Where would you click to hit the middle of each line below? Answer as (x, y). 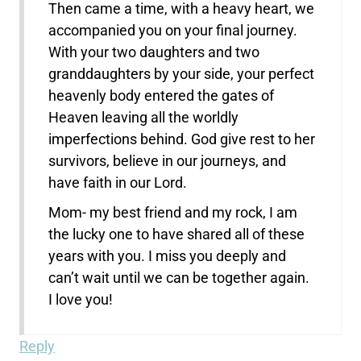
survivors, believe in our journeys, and (168, 160)
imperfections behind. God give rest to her (182, 139)
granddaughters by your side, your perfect (182, 73)
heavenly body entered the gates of (162, 95)
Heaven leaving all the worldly (144, 117)
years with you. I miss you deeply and (168, 255)
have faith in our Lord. (118, 182)
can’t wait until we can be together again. (179, 277)
